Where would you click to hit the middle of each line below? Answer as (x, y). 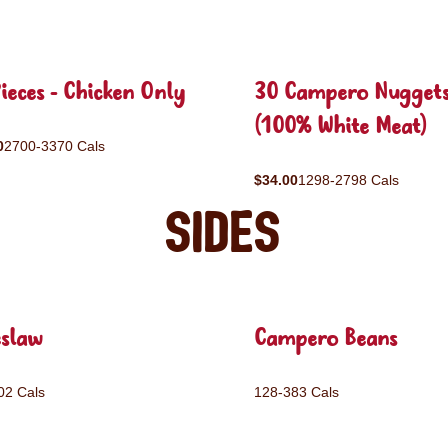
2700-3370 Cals (54, 146)
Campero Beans (325, 339)
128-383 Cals (296, 392)
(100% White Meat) (340, 127)
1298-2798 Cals (348, 180)
